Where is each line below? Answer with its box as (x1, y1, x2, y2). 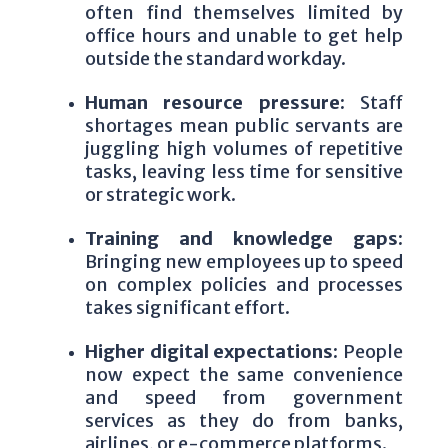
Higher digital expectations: (85, 339, 339, 363)
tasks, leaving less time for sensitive (85, 159, 403, 183)
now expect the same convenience (85, 362, 403, 386)
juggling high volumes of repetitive (85, 136, 403, 160)
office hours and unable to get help (85, 23, 403, 47)
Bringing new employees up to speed (85, 249, 403, 273)
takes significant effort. (85, 295, 290, 319)
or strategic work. (85, 182, 236, 206)
